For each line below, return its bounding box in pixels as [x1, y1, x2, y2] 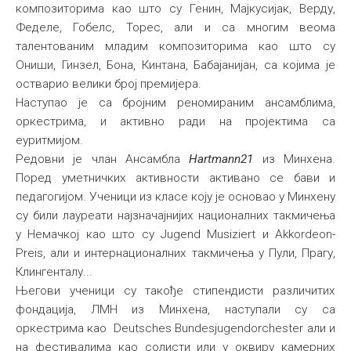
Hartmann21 [189, 152, 254, 167]
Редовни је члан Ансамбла [16, 152, 190, 167]
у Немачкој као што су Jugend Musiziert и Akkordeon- [16, 227, 335, 242]
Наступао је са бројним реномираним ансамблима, [16, 96, 335, 110]
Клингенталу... [16, 265, 92, 280]
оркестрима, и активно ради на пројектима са [16, 114, 335, 129]
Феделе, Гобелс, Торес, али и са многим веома [16, 20, 335, 35]
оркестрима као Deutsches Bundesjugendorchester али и [16, 321, 335, 336]
